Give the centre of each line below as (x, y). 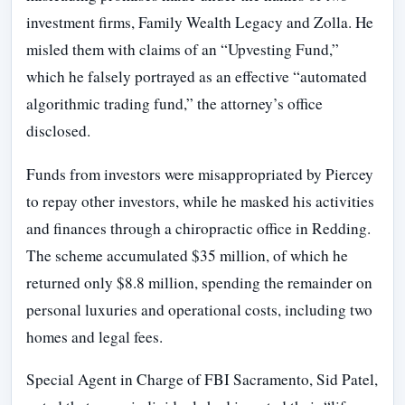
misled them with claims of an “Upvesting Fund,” (183, 50)
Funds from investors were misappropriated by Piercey (200, 174)
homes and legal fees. (94, 336)
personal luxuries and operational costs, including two (199, 309)
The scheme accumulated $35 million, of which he (187, 255)
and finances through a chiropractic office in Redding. (198, 228)
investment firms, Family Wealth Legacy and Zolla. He (200, 23)
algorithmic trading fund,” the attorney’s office (174, 104)
